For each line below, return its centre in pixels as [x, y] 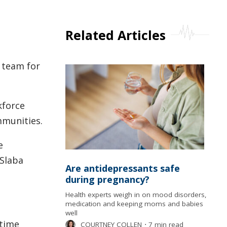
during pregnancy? [107, 179]
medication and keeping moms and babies [134, 203]
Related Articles [115, 35]
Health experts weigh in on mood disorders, [136, 194]
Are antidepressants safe [122, 168]
